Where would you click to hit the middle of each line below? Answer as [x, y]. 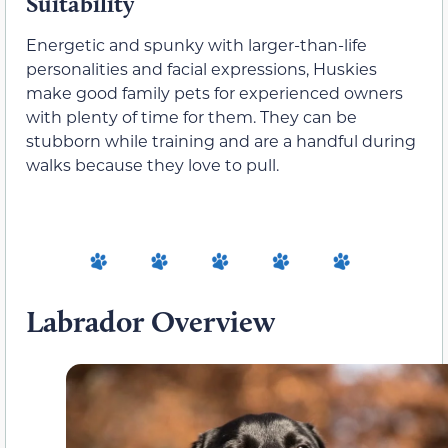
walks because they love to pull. [152, 165]
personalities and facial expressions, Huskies [201, 69]
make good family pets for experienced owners [214, 93]
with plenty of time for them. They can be [191, 117]
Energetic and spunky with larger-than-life [196, 45]
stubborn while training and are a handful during [221, 141]
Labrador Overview [150, 322]
